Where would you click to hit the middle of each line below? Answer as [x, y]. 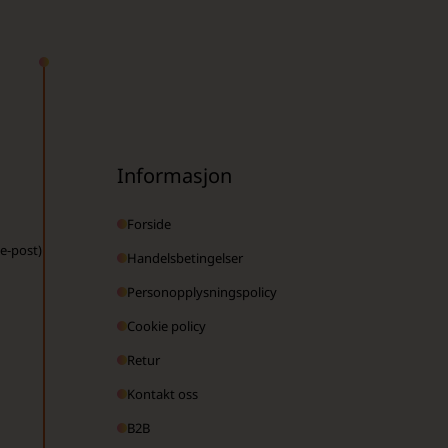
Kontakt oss [162, 393]
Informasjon [174, 175]
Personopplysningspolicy [201, 291]
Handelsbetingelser [184, 257]
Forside [148, 223]
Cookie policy [166, 325]
